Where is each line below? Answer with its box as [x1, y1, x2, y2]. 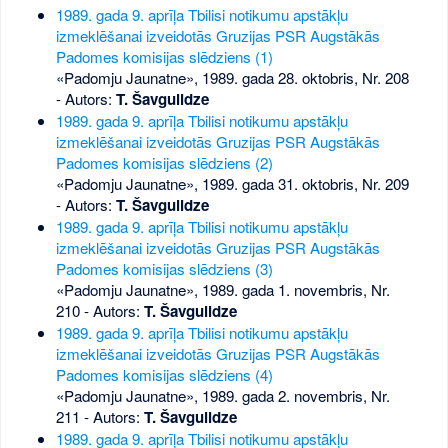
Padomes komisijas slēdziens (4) [55, 363, 273, 385]
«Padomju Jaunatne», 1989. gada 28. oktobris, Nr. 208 [55, 66, 409, 88]
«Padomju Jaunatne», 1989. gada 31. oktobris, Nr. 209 [55, 172, 409, 194]
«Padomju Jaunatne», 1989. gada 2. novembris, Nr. [55, 384, 390, 406]
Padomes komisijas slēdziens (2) [55, 151, 273, 173]
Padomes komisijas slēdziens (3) [55, 257, 273, 279]
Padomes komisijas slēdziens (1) [55, 45, 273, 67]
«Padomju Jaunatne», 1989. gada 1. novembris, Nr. [55, 278, 390, 300]
